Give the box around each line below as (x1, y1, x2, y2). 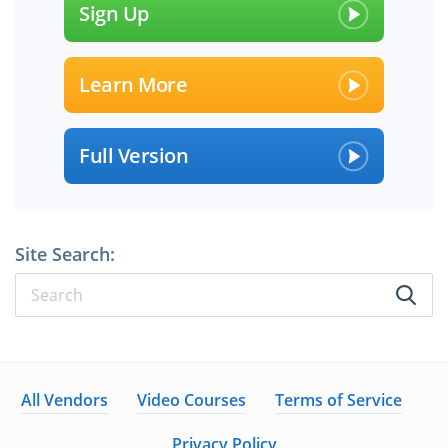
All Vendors (21, 389, 108, 412)
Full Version (79, 142, 188, 170)
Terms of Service (275, 389, 402, 412)
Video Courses (137, 389, 246, 412)
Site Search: (15, 242, 115, 267)
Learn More (79, 71, 187, 99)
